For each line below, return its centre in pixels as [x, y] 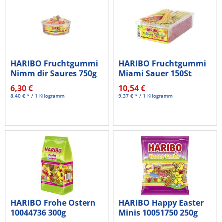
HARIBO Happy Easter [161, 203]
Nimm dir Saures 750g [54, 74]
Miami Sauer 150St [155, 74]
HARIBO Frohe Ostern [53, 203]
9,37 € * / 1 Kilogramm [146, 96]
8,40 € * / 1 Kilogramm [38, 96]
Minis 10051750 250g [158, 213]
